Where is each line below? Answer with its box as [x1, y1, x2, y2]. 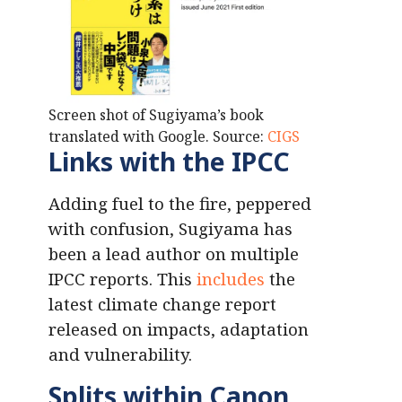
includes [197, 267, 265, 291]
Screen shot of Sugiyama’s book [48, 105, 264, 126]
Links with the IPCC [48, 144, 290, 179]
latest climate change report [48, 293, 276, 316]
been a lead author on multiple [48, 242, 299, 266]
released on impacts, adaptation [48, 318, 309, 341]
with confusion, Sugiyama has [48, 217, 293, 240]
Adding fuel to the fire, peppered [48, 192, 311, 215]
